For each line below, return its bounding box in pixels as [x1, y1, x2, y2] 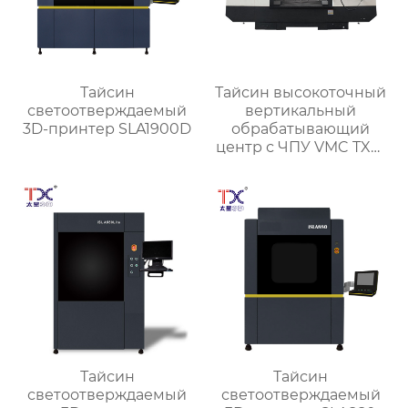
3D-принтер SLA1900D [23, 119, 192, 138]
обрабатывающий [231, 119, 371, 138]
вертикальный [245, 101, 357, 119]
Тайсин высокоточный [215, 83, 387, 101]
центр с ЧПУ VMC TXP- [215, 138, 386, 156]
